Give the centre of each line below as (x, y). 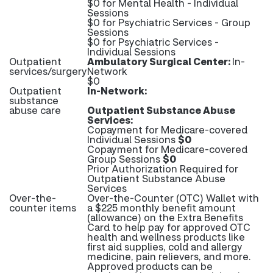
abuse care (35, 110)
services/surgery (48, 71)
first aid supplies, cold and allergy (165, 246)
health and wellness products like (166, 237)
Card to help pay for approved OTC (169, 227)
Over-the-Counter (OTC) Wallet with (173, 198)
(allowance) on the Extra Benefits (165, 217)
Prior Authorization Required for (163, 168)
